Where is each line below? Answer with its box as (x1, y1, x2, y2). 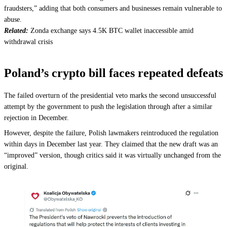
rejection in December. (4, 114, 69, 122)
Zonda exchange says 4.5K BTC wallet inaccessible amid (30, 27, 194, 34)
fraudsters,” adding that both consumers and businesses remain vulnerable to (4, 5, 222, 12)
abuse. (4, 16, 22, 23)
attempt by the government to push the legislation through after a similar (4, 103, 212, 110)
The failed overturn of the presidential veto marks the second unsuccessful (4, 92, 216, 99)
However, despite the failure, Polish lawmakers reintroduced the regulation (4, 129, 218, 137)
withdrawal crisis (4, 38, 53, 46)
